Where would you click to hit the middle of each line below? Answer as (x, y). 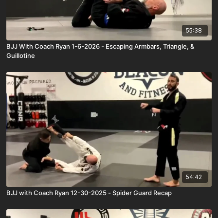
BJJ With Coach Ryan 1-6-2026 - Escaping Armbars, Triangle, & (100, 46)
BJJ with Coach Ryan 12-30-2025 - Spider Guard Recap (89, 192)
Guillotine (21, 55)
